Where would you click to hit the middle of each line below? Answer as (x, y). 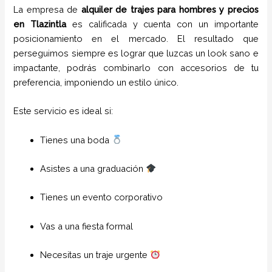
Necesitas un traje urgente (95, 254)
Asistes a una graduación (93, 168)
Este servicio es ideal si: (63, 111)
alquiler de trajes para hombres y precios (170, 9)
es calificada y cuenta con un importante (165, 24)
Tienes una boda (76, 140)
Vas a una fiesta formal (87, 226)
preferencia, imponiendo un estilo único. (96, 82)
